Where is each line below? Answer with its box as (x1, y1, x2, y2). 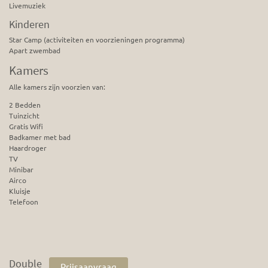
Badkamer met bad (9, 132, 71, 142)
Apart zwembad (9, 45, 60, 56)
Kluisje (9, 186, 31, 196)
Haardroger (9, 143, 47, 153)
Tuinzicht (9, 111, 39, 121)
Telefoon (9, 197, 38, 207)
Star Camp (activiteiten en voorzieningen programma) (9, 35, 185, 45)
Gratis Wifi (9, 121, 43, 132)
